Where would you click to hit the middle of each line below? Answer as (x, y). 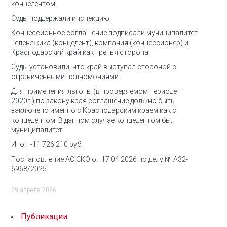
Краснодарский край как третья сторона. (81, 52)
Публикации (44, 217)
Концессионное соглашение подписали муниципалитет (104, 33)
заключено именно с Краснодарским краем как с (94, 110)
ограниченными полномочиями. (66, 77)
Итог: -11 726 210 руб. (47, 144)
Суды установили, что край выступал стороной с (94, 67)
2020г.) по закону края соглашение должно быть (93, 101)
